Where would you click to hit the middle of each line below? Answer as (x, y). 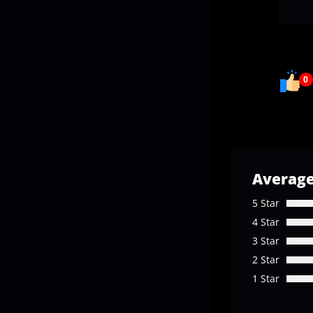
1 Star (266, 279)
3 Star (266, 241)
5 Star (266, 203)
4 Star (266, 222)
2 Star (266, 260)
